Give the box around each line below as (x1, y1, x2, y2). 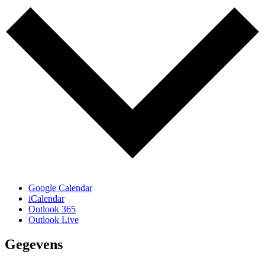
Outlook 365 (28, 203, 76, 214)
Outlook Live (28, 214, 79, 225)
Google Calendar (28, 182, 92, 193)
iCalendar (28, 193, 64, 203)
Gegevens (5, 237, 63, 253)
